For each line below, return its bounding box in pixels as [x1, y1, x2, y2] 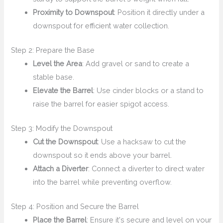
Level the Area [33, 59, 83, 68]
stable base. [33, 73, 75, 82]
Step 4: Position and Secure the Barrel [11, 202, 139, 211]
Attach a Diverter [33, 164, 89, 173]
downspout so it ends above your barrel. [33, 150, 172, 159]
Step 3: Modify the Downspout [11, 123, 113, 132]
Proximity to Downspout [33, 8, 114, 17]
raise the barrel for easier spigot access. [33, 100, 170, 109]
